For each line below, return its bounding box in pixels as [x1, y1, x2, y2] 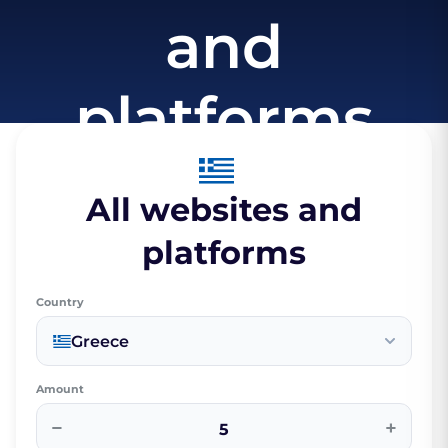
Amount [36, 382, 84, 397]
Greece [71, 331, 129, 351]
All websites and [86, 190, 362, 230]
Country [36, 295, 84, 310]
